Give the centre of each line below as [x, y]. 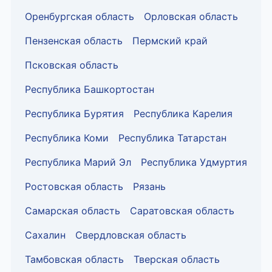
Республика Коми [67, 138]
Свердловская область [131, 235]
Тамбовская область [74, 259]
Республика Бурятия [74, 113]
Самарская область [73, 210]
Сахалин [45, 235]
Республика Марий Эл [78, 162]
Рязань [149, 186]
